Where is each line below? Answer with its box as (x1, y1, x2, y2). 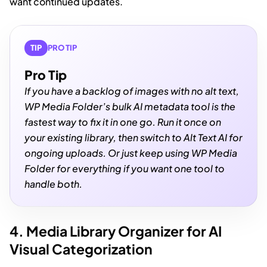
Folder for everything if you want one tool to (24, 162, 225, 175)
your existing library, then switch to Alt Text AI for (24, 131, 243, 144)
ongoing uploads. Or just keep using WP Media (24, 146, 237, 159)
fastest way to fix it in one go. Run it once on (24, 115, 221, 128)
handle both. (24, 177, 82, 190)
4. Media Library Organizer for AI (10, 222, 222, 240)
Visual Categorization (10, 240, 153, 257)
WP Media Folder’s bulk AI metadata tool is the (24, 100, 235, 113)
